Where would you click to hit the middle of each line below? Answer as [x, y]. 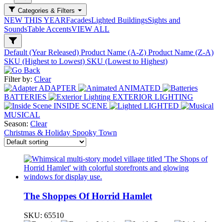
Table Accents [49, 29]
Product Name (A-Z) [114, 53]
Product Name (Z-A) [181, 53]
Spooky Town [95, 133]
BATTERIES [25, 97]
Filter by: [18, 79]
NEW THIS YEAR [35, 20]
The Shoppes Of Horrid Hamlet [88, 196]
